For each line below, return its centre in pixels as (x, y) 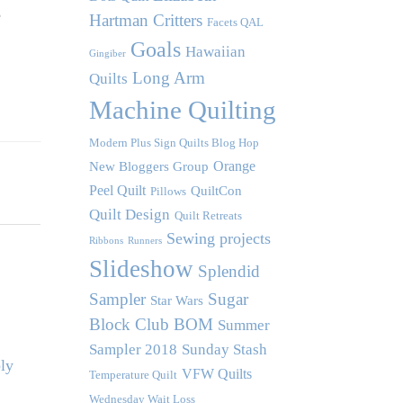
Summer (243, 326)
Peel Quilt (117, 191)
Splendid (228, 272)
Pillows (168, 192)
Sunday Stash (224, 350)
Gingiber (107, 54)
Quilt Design (129, 215)
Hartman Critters (145, 21)
